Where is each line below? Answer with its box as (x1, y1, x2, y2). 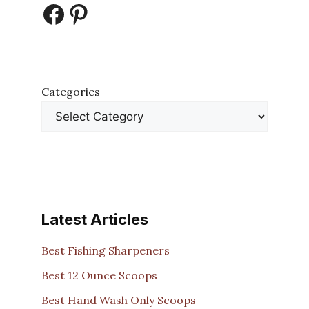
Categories (41, 85, 100, 99)
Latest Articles (41, 210, 148, 229)
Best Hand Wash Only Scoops (41, 292, 196, 307)
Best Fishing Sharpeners (41, 243, 170, 257)
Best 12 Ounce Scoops (41, 268, 157, 282)
